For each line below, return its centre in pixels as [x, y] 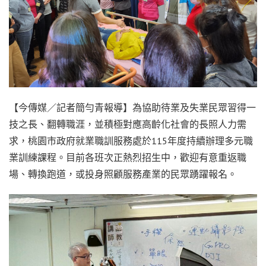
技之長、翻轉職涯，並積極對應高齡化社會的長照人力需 [128, 124]
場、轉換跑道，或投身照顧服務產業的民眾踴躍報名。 [123, 174]
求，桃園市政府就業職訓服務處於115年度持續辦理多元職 [131, 141]
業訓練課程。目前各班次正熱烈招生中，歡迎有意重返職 [128, 158]
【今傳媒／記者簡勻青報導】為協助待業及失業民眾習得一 [132, 108]
